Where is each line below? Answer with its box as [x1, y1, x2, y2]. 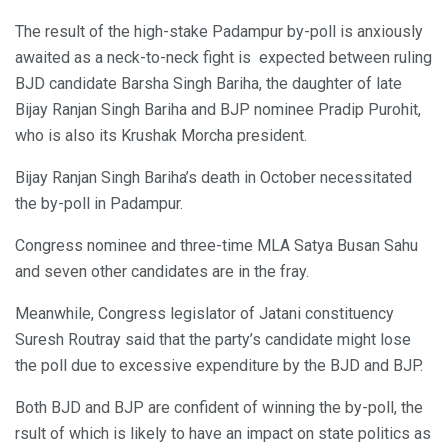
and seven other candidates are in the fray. [15, 262, 309, 282]
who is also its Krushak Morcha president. [15, 126, 307, 146]
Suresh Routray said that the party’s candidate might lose [15, 330, 411, 350]
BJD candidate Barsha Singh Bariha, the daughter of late [15, 74, 402, 94]
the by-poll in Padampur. [15, 194, 183, 214]
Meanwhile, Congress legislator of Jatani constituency [15, 304, 394, 324]
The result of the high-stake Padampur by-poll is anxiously [15, 22, 423, 42]
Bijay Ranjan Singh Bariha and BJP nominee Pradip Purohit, [15, 100, 421, 120]
